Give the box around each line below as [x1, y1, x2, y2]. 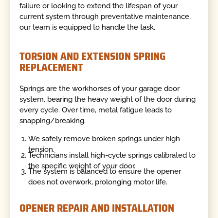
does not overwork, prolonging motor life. [28, 177, 168, 186]
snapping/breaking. [19, 116, 86, 125]
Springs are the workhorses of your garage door [19, 84, 180, 93]
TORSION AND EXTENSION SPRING [19, 48, 166, 65]
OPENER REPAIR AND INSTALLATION [19, 200, 175, 217]
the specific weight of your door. [28, 161, 136, 170]
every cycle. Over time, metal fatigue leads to [19, 105, 172, 114]
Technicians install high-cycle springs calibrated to [28, 150, 196, 160]
